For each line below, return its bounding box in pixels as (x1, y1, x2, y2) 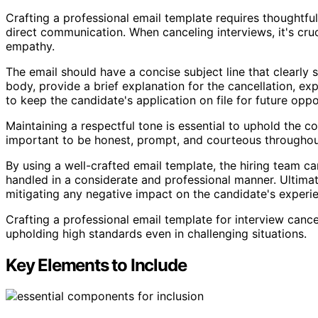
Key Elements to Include (6, 254, 187, 275)
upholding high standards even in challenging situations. (6, 226, 307, 241)
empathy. (6, 38, 55, 53)
